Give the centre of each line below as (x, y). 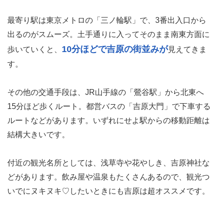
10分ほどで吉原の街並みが (115, 49)
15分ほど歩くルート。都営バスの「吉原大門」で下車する (109, 106)
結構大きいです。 (38, 134)
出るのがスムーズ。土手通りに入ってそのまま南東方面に (109, 34)
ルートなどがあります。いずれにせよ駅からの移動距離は (109, 120)
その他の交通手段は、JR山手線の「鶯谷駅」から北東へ (106, 92)
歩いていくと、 (35, 49)
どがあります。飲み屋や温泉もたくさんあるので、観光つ (109, 177)
